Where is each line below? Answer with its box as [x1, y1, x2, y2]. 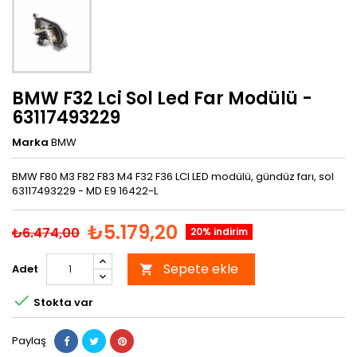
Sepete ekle [163, 260, 238, 278]
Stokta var [31, 294, 93, 310]
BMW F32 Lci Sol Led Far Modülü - [12, 86, 312, 111]
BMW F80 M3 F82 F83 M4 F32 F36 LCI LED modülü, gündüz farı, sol [12, 169, 334, 184]
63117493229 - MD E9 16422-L [12, 183, 158, 198]
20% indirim [190, 225, 248, 238]
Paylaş [12, 333, 46, 348]
